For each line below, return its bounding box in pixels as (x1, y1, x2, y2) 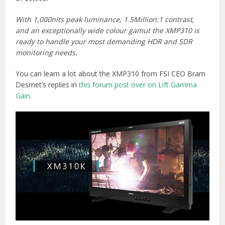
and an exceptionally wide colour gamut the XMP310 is (16, 26, 200, 36)
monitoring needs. (16, 48, 78, 58)
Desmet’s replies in (16, 80, 79, 90)
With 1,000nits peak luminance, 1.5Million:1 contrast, (16, 15, 195, 25)
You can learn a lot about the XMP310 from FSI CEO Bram (16, 69, 206, 79)
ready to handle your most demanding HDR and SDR (16, 37, 193, 47)
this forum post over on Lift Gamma (79, 80, 197, 90)
